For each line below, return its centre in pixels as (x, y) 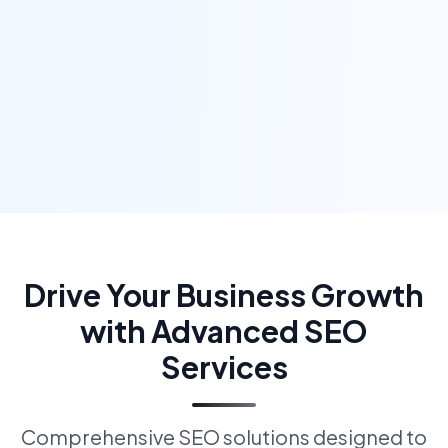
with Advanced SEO (224, 331)
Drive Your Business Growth (224, 295)
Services (224, 367)
